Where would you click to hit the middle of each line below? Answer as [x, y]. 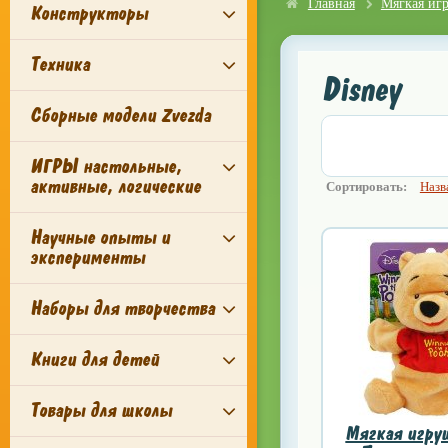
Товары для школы [101, 410]
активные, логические [115, 186]
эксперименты [87, 257]
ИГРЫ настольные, [106, 166]
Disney [360, 90]
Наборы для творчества [122, 308]
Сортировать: [366, 186]
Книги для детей [94, 359]
